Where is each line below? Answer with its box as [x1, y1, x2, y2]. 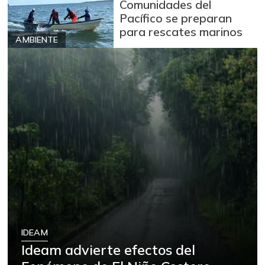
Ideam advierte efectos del [21, 241, 196, 259]
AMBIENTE [15, 34, 58, 45]
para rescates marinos [119, 24, 243, 40]
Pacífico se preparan [119, 11, 232, 26]
